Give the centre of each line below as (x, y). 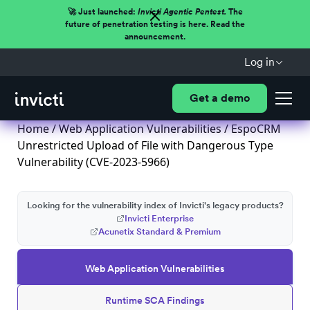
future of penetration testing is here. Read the (155, 24)
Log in (259, 62)
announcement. (155, 37)
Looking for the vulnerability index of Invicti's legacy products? (155, 205)
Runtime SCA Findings (155, 300)
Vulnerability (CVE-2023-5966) (93, 162)
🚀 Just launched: (102, 12)
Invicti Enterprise (159, 218)
